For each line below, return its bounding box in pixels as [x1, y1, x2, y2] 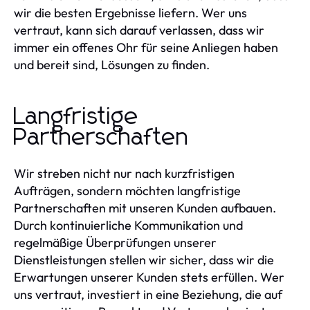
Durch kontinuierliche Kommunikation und [14, 217, 243, 233]
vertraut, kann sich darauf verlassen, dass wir [14, 21, 264, 38]
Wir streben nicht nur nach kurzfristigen [14, 165, 235, 181]
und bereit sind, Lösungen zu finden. [14, 56, 210, 73]
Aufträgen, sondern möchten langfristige [14, 182, 241, 199]
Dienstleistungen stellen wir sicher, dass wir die [14, 251, 274, 268]
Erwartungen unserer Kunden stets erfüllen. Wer [14, 268, 284, 285]
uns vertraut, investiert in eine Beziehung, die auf [14, 286, 282, 302]
